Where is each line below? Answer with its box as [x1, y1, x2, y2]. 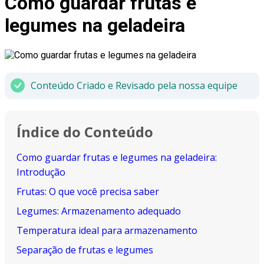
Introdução [16, 165, 65, 179]
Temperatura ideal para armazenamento [16, 223, 197, 237]
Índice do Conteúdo [16, 121, 153, 141]
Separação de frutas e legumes [16, 243, 153, 256]
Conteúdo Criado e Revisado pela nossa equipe [31, 78, 237, 92]
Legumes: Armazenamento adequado [16, 204, 181, 217]
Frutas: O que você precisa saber [16, 184, 159, 198]
